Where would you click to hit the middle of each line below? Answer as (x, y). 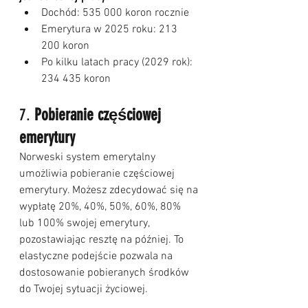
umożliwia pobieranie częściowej (98, 174)
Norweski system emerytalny (89, 158)
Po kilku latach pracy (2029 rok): (118, 63)
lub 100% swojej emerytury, (86, 224)
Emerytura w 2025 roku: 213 (111, 30)
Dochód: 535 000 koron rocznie (115, 13)
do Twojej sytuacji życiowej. (84, 290)
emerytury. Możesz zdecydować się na (110, 191)
